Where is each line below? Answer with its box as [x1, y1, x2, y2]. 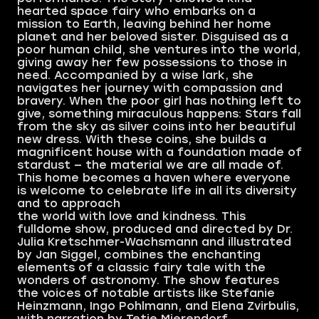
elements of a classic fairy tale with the [17, 261, 266, 275]
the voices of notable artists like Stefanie [17, 286, 275, 300]
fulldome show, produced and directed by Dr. [17, 222, 293, 236]
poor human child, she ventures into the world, [17, 43, 300, 57]
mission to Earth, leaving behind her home [17, 17, 271, 31]
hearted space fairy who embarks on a [17, 4, 256, 19]
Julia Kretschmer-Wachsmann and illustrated [17, 235, 291, 249]
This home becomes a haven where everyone [17, 171, 291, 185]
